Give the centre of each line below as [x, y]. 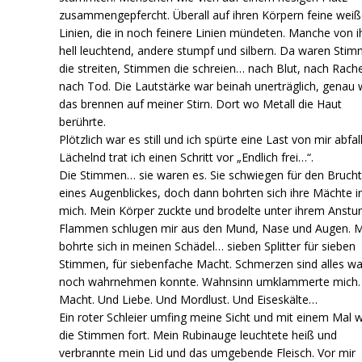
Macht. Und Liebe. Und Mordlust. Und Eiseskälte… [189, 299]
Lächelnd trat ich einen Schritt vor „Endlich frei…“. [187, 157]
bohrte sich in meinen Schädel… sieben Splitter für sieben [208, 246]
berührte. [83, 121]
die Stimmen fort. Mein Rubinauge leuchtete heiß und [198, 335]
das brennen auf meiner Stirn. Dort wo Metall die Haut [201, 103]
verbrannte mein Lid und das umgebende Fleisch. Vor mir [208, 352]
